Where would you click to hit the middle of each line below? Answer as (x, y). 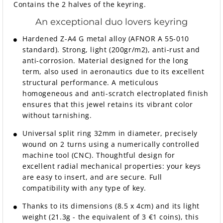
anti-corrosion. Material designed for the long (106, 61)
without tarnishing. (57, 115)
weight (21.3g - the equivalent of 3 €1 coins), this (111, 217)
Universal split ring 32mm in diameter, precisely (110, 133)
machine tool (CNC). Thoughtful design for (99, 155)
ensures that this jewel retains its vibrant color (108, 105)
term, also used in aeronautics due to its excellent (113, 72)
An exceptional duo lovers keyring (111, 22)
